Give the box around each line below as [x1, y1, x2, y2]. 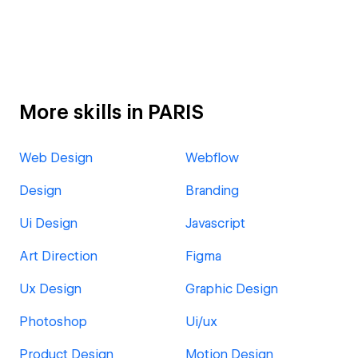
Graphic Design [185, 281, 278, 296]
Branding [185, 183, 239, 198]
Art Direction [19, 249, 97, 264]
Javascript [185, 216, 245, 231]
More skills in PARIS [19, 101, 204, 124]
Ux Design [19, 281, 82, 296]
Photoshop [19, 314, 87, 329]
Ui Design [19, 216, 78, 231]
